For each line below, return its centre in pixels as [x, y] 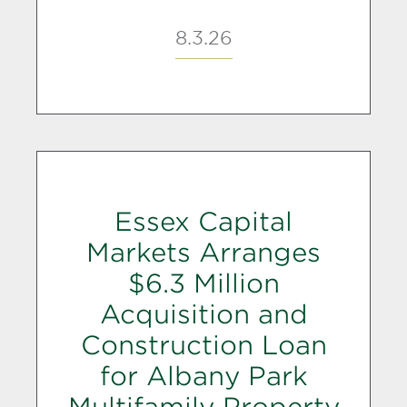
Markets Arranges [203, 253]
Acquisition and [203, 314]
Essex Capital [203, 222]
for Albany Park [203, 376]
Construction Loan [203, 345]
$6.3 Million [203, 283]
